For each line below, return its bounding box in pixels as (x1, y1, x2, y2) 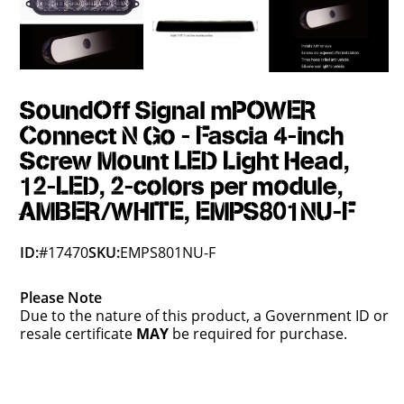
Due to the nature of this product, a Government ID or (20, 306, 390, 326)
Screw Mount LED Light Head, (20, 146, 351, 179)
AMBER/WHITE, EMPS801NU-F (20, 197, 357, 229)
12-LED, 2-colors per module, (20, 171, 344, 204)
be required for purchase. (169, 324, 348, 344)
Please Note (20, 288, 103, 308)
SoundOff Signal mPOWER (20, 96, 317, 128)
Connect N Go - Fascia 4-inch (20, 121, 345, 153)
